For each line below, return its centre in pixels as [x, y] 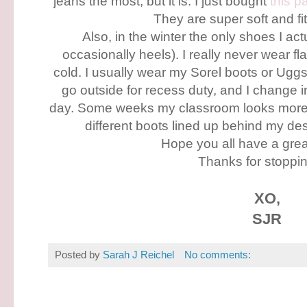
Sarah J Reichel [138, 255]
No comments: [217, 255]
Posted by [79, 255]
